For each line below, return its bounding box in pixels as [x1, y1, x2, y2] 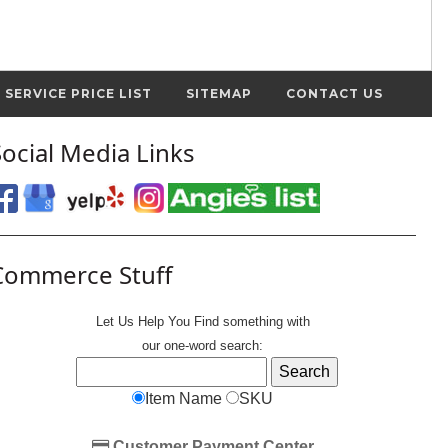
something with [218, 313, 310, 329]
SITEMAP [186, 85, 252, 101]
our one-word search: [142, 337, 264, 353]
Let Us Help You [95, 313, 194, 329]
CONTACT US [286, 85, 383, 101]
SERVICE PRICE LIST [5, 85, 152, 101]
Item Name [145, 389, 227, 407]
